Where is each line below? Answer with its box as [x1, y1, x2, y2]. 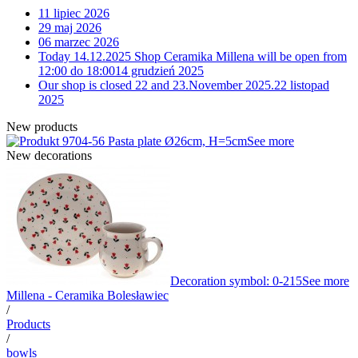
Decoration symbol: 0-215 [170, 274, 302, 288]
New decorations [6, 149, 92, 162]
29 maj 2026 [38, 21, 101, 34]
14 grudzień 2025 [115, 64, 204, 78]
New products [6, 120, 78, 133]
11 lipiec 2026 [38, 6, 109, 20]
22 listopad [274, 78, 329, 92]
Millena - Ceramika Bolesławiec [6, 288, 169, 302]
